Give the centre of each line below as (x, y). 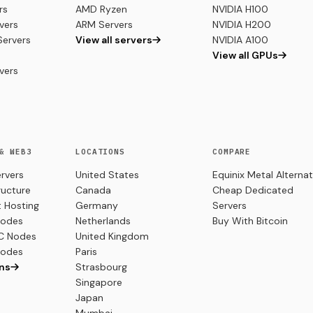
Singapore (99, 283)
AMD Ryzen (101, 9)
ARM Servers (104, 25)
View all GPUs (245, 56)
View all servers (114, 40)
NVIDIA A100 (240, 40)
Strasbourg (101, 267)
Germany (97, 206)
